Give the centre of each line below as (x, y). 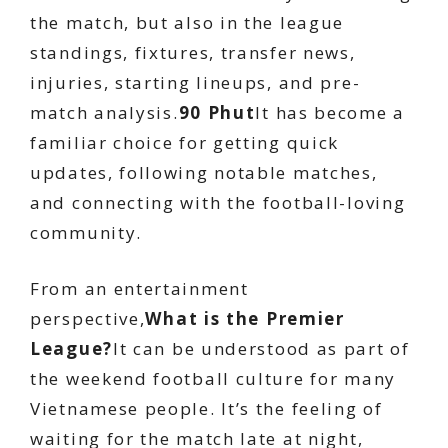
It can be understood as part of (261, 348)
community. (86, 232)
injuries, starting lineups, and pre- (195, 82)
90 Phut (217, 112)
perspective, (88, 318)
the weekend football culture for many (213, 378)
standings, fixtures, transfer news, (193, 52)
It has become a (330, 112)
